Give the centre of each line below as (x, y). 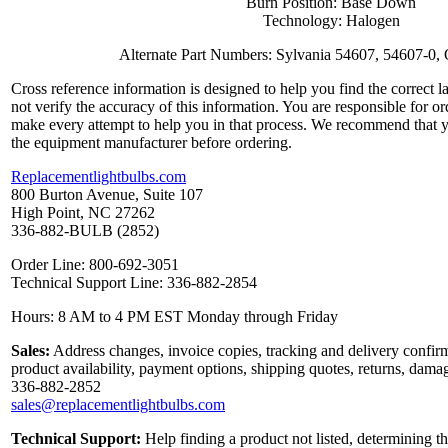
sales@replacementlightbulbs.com (118, 405)
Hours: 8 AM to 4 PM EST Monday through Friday (174, 317)
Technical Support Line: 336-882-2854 (134, 283)
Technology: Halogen (331, 21)
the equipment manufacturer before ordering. (151, 143)
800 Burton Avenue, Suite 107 (107, 195)
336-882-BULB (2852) (85, 231)
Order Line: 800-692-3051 (95, 265)
